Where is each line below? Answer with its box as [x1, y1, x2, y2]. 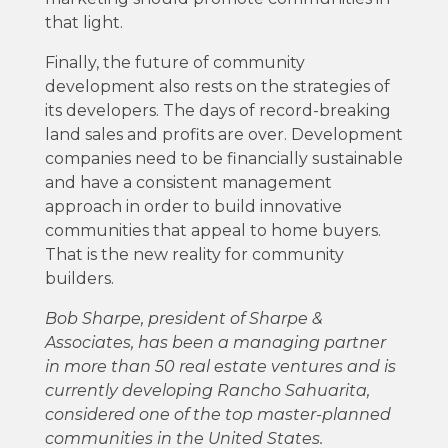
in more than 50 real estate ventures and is [44, 356, 396, 376]
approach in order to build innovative [44, 196, 342, 216]
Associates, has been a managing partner [44, 332, 386, 352]
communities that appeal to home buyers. [44, 220, 381, 240]
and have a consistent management [44, 172, 332, 192]
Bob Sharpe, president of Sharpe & [44, 308, 323, 328]
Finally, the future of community [44, 52, 305, 72]
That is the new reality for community [44, 244, 344, 264]
